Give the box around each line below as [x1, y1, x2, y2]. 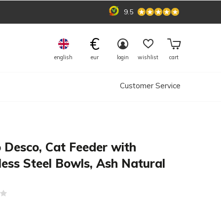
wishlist [138, 54, 158, 61]
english [54, 54, 73, 61]
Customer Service [120, 81, 181, 90]
